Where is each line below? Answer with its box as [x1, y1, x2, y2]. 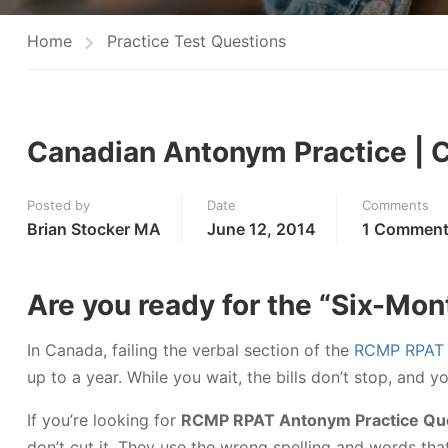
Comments [362, 197, 429, 213]
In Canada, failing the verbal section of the [27, 340, 354, 360]
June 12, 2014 [207, 219, 316, 239]
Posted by [27, 197, 90, 213]
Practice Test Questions [107, 31, 286, 51]
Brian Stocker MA [27, 219, 161, 239]
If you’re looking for [27, 410, 181, 430]
